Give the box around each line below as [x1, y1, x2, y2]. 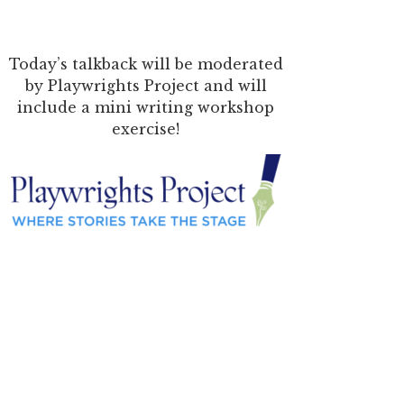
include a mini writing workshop [17, 98, 275, 117]
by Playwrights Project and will [24, 77, 267, 96]
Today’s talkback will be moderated [8, 55, 283, 74]
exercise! [112, 120, 180, 139]
